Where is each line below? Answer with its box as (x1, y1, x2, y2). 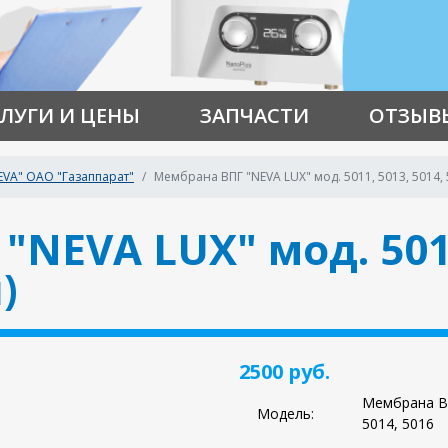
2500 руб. (239, 358, 330, 386)
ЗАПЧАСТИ (200, 102, 309, 130)
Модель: (257, 403, 315, 423)
